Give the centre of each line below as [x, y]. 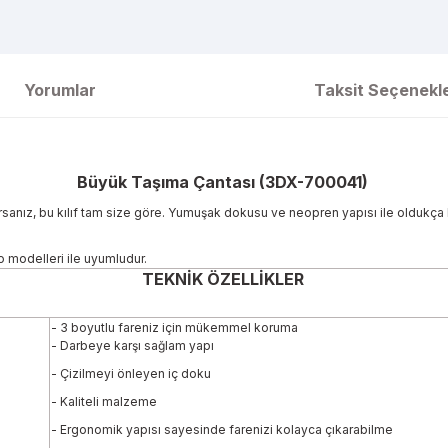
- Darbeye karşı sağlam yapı [132, 345]
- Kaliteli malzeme [104, 401]
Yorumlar [60, 90]
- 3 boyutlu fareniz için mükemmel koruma [174, 327]
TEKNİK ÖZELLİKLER [223, 279]
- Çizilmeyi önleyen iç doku [131, 373]
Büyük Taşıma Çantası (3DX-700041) [224, 182]
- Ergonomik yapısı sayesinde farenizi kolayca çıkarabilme [222, 429]
